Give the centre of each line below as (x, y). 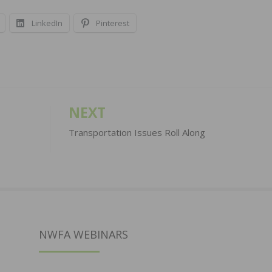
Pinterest (113, 23)
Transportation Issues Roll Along (137, 132)
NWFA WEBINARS (83, 234)
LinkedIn (47, 23)
